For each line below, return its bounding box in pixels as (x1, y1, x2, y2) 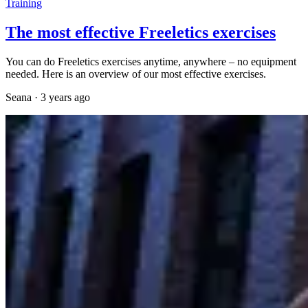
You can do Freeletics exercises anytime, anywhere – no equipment (5, 55, 296, 67)
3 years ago (41, 91, 90, 103)
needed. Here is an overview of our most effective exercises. (5, 67, 266, 80)
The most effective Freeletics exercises (5, 23, 276, 42)
